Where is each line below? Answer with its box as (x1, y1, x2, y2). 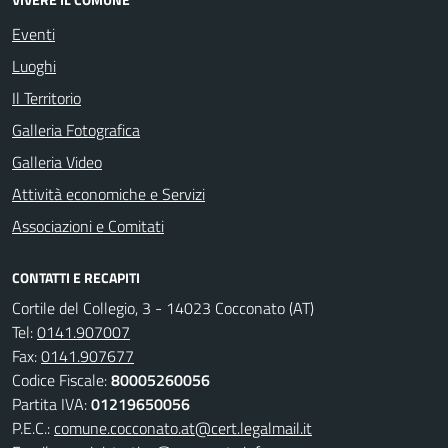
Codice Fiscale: (12, 368, 111, 392)
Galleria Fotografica (12, 118, 140, 142)
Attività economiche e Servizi (12, 182, 205, 206)
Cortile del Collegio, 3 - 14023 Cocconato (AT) (12, 296, 314, 320)
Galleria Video (12, 150, 102, 174)
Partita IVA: (12, 392, 91, 416)
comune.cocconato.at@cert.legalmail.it (54, 416, 312, 440)
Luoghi (12, 54, 56, 78)
